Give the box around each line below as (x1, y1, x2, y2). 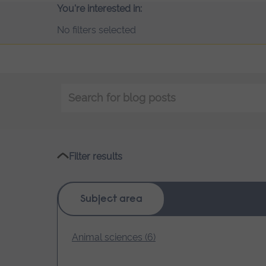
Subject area (80, 194, 142, 205)
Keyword (61, 84, 101, 96)
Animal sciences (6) (72, 231, 156, 243)
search (61, 98, 91, 110)
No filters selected (57, 24, 136, 36)
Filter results (69, 150, 122, 162)
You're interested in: (57, 2, 142, 14)
